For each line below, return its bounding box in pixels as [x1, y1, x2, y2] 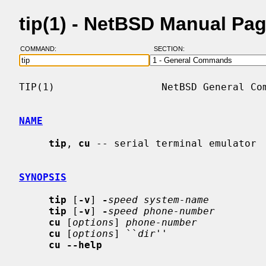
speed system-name [108, 194, 209, 205]
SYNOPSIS [19, 171, 66, 183]
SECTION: [153, 45, 190, 53]
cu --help [49, 239, 102, 251]
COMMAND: [20, 45, 64, 53]
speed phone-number [108, 205, 215, 217]
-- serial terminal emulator [90, 137, 256, 149]
